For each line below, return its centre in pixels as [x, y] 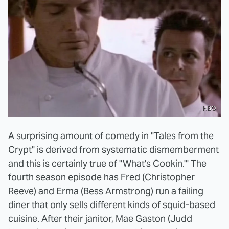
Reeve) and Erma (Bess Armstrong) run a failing [106, 191]
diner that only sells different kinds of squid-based [112, 204]
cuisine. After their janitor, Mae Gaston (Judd [100, 218]
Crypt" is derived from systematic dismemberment [113, 149]
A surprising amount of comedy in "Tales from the [111, 135]
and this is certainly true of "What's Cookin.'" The [107, 163]
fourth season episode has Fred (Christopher [101, 177]
